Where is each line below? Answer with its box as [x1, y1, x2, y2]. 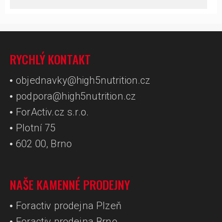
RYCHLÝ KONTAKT [10, 50, 91, 68]
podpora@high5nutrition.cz [16, 90, 136, 102]
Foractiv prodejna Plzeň [16, 200, 121, 212]
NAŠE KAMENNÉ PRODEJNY [10, 175, 130, 193]
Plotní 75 [16, 122, 56, 134]
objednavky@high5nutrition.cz [16, 74, 151, 86]
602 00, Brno [16, 138, 72, 150]
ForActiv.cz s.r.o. [16, 106, 89, 118]
